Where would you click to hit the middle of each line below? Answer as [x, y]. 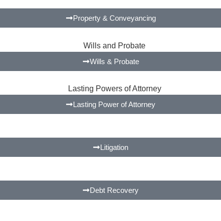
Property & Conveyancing [114, 18]
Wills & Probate [114, 61]
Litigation [114, 147]
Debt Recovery [114, 190]
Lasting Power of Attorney [114, 105]
